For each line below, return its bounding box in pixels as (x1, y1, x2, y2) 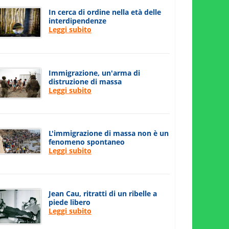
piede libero (48, 197, 90, 208)
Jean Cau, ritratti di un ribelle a (48, 189, 157, 199)
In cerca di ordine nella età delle (48, 7, 161, 17)
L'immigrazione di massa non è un (48, 128, 169, 138)
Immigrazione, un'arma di (48, 67, 140, 78)
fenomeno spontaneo (48, 136, 125, 147)
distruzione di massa (48, 76, 122, 86)
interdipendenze (48, 16, 106, 26)
